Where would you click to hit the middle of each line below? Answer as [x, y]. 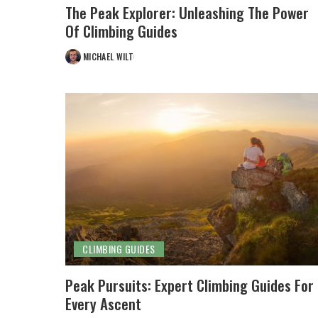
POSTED [80, 62]
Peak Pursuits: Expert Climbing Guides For [190, 285]
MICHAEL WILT [109, 56]
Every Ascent [103, 304]
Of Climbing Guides [121, 31]
